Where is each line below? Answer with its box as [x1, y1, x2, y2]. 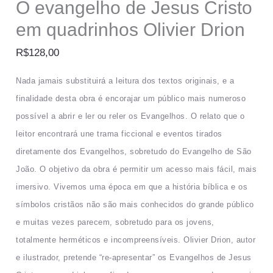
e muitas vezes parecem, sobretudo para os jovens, [16, 218, 214, 227]
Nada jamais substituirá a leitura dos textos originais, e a [16, 76, 235, 86]
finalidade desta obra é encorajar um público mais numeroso [16, 94, 246, 104]
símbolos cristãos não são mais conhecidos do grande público [16, 200, 254, 210]
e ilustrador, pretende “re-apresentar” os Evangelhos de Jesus [16, 253, 252, 263]
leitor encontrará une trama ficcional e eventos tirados [16, 129, 222, 139]
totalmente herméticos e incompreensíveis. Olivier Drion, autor [16, 235, 256, 245]
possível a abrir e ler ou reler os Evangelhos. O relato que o [16, 112, 245, 121]
